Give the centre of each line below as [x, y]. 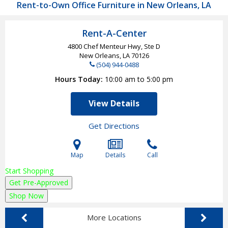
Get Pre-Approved [39, 182]
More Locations [114, 217]
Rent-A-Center [114, 33]
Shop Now [26, 195]
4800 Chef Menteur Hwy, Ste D [114, 46]
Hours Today [78, 79]
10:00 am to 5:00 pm [139, 79]
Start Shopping [29, 170]
